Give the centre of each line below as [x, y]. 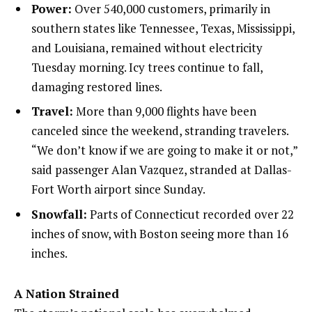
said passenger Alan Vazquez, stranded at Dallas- [162, 170]
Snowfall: [59, 214]
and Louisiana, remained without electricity [147, 47]
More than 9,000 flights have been [165, 111]
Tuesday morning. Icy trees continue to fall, [147, 67]
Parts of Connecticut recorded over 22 [190, 214]
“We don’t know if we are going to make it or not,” [164, 150]
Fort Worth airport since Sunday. [118, 189]
